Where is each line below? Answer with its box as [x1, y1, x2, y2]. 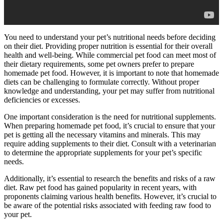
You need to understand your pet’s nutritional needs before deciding [4, 32, 216, 41]
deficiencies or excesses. [4, 95, 80, 104]
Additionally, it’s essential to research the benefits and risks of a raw [4, 174, 216, 183]
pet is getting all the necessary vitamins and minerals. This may [4, 130, 201, 139]
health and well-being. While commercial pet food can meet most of [4, 50, 216, 59]
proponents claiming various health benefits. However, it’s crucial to [4, 192, 217, 201]
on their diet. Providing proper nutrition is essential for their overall [4, 41, 213, 50]
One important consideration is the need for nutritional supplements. [4, 112, 216, 121]
